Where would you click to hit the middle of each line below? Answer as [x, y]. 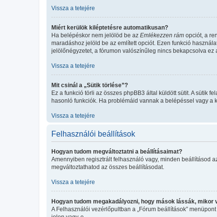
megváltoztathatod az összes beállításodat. [108, 167]
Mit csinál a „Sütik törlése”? [90, 85]
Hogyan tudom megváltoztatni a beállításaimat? [117, 151]
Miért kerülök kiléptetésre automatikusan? [110, 27]
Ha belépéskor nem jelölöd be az [96, 35]
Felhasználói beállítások [93, 134]
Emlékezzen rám [162, 35]
